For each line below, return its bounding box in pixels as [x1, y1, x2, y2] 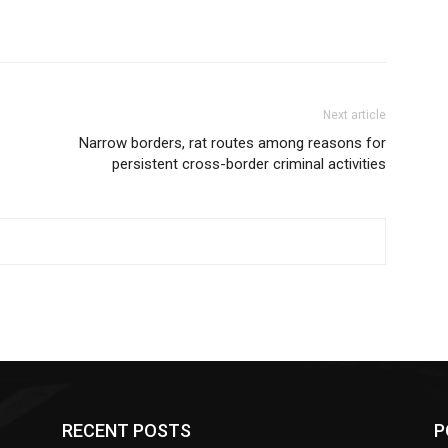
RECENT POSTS [62, 419, 191, 441]
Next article [323, 107, 386, 122]
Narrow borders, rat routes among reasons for [79, 133, 386, 152]
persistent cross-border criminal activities [112, 154, 386, 173]
